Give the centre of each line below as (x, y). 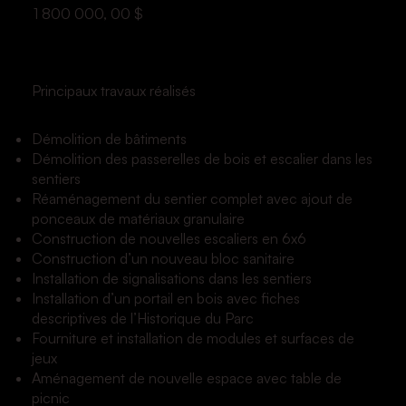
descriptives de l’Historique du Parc (142, 318)
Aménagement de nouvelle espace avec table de (186, 377)
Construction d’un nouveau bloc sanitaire (163, 258)
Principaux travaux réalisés (113, 90)
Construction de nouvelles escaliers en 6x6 (169, 238)
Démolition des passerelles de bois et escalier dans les (202, 158)
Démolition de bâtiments (109, 138)
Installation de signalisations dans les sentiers (171, 278)
